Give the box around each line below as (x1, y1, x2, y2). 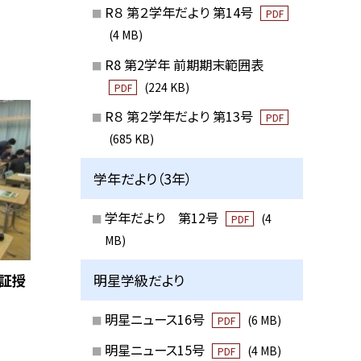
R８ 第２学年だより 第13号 (104, 106, 256, 127)
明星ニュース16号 (104, 309, 208, 330)
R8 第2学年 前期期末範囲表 (104, 54, 263, 74)
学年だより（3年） (93, 168, 193, 189)
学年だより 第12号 (104, 208, 222, 228)
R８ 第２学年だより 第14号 (104, 2, 256, 22)
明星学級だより (93, 269, 185, 290)
